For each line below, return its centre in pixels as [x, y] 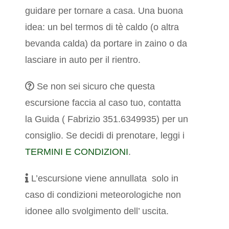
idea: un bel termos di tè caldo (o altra [102, 27]
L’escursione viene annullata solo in [104, 179]
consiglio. [46, 136]
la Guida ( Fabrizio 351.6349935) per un [107, 119]
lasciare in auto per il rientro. [83, 60]
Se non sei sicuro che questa [95, 87]
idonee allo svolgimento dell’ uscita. [97, 211]
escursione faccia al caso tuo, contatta [103, 103]
